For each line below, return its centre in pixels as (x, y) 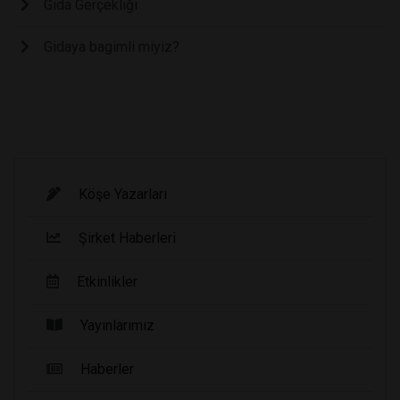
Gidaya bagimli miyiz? (112, 46)
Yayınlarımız (117, 326)
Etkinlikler (107, 282)
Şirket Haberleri (127, 238)
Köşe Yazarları (123, 195)
